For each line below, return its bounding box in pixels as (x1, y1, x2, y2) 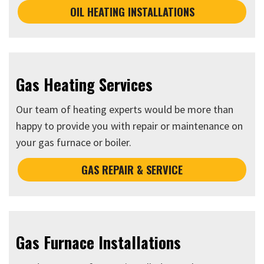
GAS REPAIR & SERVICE (81, 161, 183, 178)
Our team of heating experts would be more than (16, 103, 234, 117)
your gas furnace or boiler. (16, 136, 132, 150)
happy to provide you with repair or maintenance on (16, 119, 243, 133)
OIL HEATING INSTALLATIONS (70, 4, 194, 20)
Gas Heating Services (16, 72, 153, 96)
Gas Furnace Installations (16, 230, 181, 255)
